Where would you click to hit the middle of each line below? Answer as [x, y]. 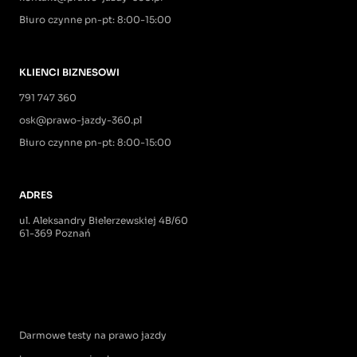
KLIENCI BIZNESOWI [69, 72]
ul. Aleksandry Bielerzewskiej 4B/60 [104, 220]
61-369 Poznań [55, 233]
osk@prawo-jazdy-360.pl [80, 120]
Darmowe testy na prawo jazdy [93, 335]
